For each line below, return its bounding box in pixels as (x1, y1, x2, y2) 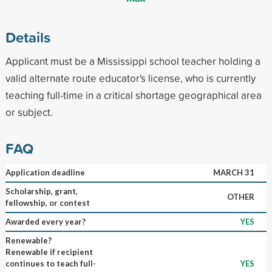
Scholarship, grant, (5, 186, 78, 196)
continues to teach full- (5, 258, 96, 268)
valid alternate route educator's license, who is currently (5, 70, 256, 85)
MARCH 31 (212, 167, 254, 177)
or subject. (5, 104, 53, 119)
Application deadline (5, 167, 85, 177)
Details (5, 26, 50, 47)
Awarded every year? (5, 216, 86, 226)
